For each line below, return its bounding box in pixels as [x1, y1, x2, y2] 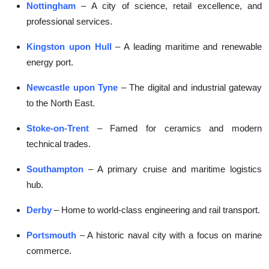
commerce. [26, 246, 71, 256]
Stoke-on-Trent [26, 123, 89, 134]
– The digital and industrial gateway [121, 82, 262, 93]
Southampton [26, 164, 83, 175]
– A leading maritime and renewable [115, 41, 262, 52]
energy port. [26, 57, 73, 68]
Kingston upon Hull [26, 41, 112, 52]
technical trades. [26, 139, 91, 150]
